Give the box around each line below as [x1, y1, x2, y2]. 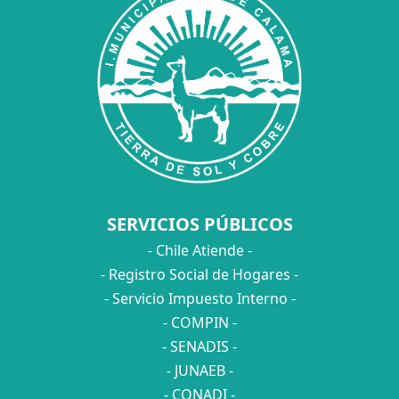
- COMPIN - [162, 312, 237, 332]
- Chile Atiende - [147, 240, 252, 260]
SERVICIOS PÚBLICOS [106, 211, 293, 236]
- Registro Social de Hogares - [101, 264, 298, 284]
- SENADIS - [162, 336, 237, 356]
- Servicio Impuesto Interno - [103, 288, 296, 308]
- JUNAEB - [166, 360, 233, 380]
